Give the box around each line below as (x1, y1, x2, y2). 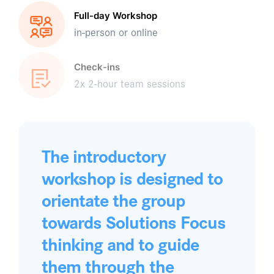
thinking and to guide (41, 230, 199, 257)
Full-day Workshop (73, 10, 157, 22)
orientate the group (41, 186, 185, 213)
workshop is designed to (41, 164, 223, 191)
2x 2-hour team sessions (73, 74, 185, 91)
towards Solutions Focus (41, 208, 226, 235)
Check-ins (73, 61, 120, 73)
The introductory (41, 142, 166, 169)
